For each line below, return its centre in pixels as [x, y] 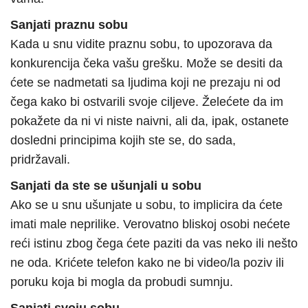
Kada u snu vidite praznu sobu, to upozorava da [141, 44]
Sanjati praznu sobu [69, 25]
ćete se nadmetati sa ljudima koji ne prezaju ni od [145, 83]
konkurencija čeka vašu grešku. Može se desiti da [146, 64]
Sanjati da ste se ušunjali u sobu [106, 186]
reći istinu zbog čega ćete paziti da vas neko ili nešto [154, 244]
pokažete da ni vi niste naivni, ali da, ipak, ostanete [150, 121]
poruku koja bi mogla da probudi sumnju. [122, 282]
